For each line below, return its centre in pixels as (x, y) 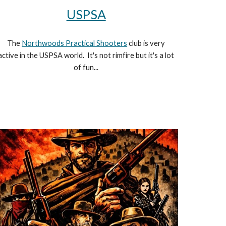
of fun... (86, 68)
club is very (146, 43)
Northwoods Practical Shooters (75, 43)
